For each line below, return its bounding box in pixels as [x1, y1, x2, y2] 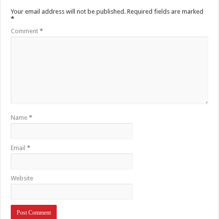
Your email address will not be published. [11, 7, 126, 15]
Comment [11, 27, 40, 35]
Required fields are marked [127, 7, 204, 15]
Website [11, 174, 34, 182]
